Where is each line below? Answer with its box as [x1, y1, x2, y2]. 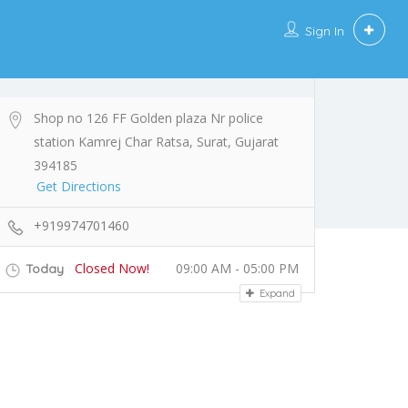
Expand [257, 286, 295, 300]
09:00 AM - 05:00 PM [176, 260, 299, 278]
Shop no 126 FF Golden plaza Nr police [34, 109, 263, 127]
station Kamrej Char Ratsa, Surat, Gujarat [34, 133, 279, 151]
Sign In [304, 23, 344, 39]
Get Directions [36, 178, 121, 196]
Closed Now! [75, 260, 149, 278]
